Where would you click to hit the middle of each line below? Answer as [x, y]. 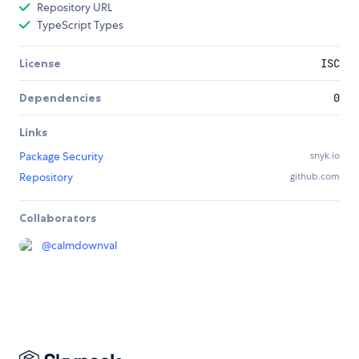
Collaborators [58, 218]
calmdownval [84, 246]
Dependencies [60, 98]
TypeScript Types [80, 25]
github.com [315, 177]
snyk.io [325, 156]
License [40, 64]
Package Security [61, 157]
